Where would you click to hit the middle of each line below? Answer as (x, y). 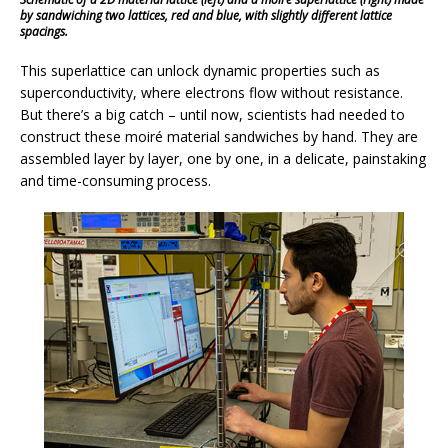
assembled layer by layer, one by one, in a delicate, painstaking (223, 158)
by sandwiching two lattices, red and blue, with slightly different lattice (206, 15)
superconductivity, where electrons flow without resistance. (211, 92)
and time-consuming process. (115, 180)
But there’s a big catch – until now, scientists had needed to (212, 114)
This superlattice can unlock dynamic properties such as (200, 70)
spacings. (44, 31)
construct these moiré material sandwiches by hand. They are (219, 136)
